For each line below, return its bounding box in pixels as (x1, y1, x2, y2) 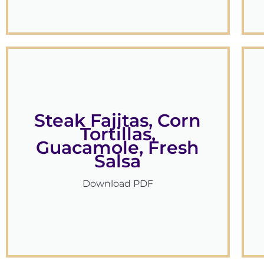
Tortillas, (80, 123, 156, 146)
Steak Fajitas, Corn (34, 110, 202, 132)
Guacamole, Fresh (36, 137, 200, 159)
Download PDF (82, 178, 153, 190)
